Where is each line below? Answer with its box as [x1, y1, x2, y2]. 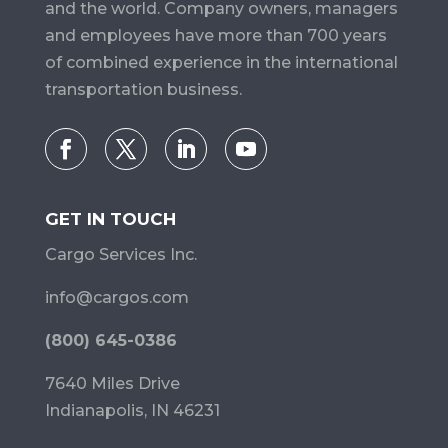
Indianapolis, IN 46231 [44, 401, 220, 421]
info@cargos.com [44, 288, 189, 308]
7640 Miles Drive [44, 374, 180, 394]
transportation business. [44, 80, 242, 100]
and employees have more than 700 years [44, 26, 387, 46]
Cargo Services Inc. [44, 245, 197, 265]
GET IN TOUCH [44, 209, 176, 230]
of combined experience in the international [44, 53, 398, 73]
